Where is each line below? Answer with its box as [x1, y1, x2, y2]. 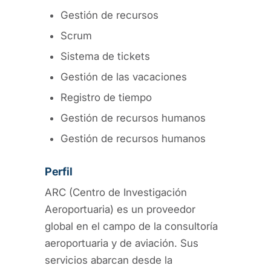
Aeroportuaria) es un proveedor [45, 203, 195, 215]
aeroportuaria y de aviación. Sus [45, 237, 198, 249]
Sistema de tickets [60, 50, 150, 62]
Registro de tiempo [60, 91, 152, 103]
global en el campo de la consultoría [45, 220, 218, 232]
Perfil [45, 165, 73, 178]
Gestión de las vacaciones [60, 70, 187, 83]
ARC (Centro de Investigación [45, 186, 187, 198]
